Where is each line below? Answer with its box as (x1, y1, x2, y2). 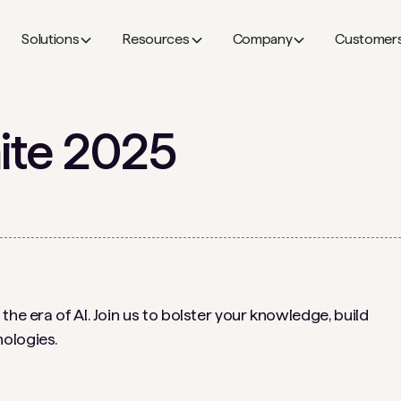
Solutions (21, 30, 80, 47)
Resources (122, 30, 190, 47)
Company (232, 30, 293, 47)
